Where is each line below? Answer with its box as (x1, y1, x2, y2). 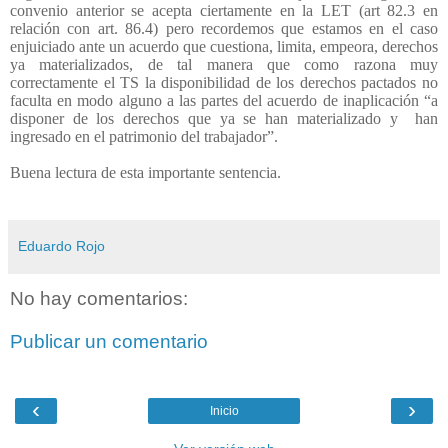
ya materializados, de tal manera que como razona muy (10, 55, 438, 73)
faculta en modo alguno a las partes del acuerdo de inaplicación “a (10, 91, 438, 109)
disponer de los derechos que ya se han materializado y (10, 109, 398, 127)
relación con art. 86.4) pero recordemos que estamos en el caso (10, 19, 438, 37)
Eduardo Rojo (18, 237, 105, 254)
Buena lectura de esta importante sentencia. (10, 163, 281, 181)
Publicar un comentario (10, 331, 208, 353)
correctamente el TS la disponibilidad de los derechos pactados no (10, 73, 438, 91)
